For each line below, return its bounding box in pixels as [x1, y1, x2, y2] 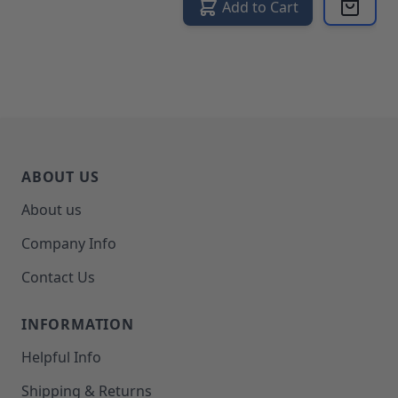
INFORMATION [21, 314, 134, 334]
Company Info [21, 233, 116, 253]
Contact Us [21, 267, 95, 287]
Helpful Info [21, 346, 101, 367]
